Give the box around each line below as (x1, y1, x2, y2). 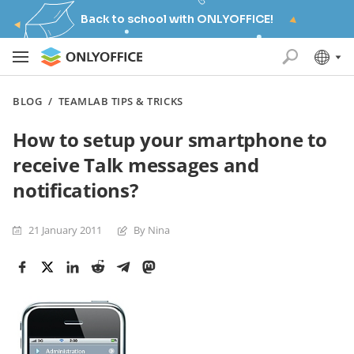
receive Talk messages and (13, 152, 259, 178)
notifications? (13, 177, 138, 203)
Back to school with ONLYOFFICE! (81, 12, 273, 26)
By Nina (134, 223, 170, 237)
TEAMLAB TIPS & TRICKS (58, 94, 183, 108)
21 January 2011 (28, 223, 102, 237)
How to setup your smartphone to (13, 126, 327, 153)
